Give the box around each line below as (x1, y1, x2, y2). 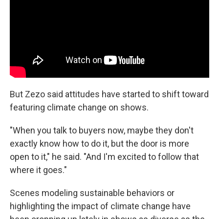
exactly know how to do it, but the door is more (10, 138, 189, 149)
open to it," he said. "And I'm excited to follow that (10, 151, 199, 162)
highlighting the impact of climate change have (10, 200, 191, 211)
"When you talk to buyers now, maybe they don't (10, 125, 194, 135)
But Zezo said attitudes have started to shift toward (10, 88, 209, 99)
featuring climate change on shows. (10, 102, 149, 112)
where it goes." (10, 164, 67, 175)
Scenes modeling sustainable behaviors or (10, 187, 175, 198)
